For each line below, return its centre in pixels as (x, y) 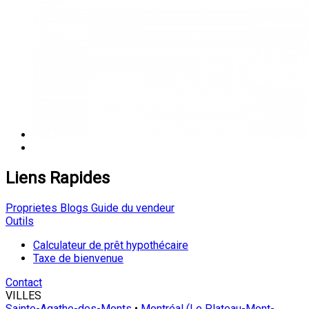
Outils (20, 221)
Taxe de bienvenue (78, 259)
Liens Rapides (58, 178)
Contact (24, 283)
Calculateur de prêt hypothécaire (111, 246)
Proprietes (31, 208)
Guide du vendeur (131, 208)
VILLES (23, 296)
